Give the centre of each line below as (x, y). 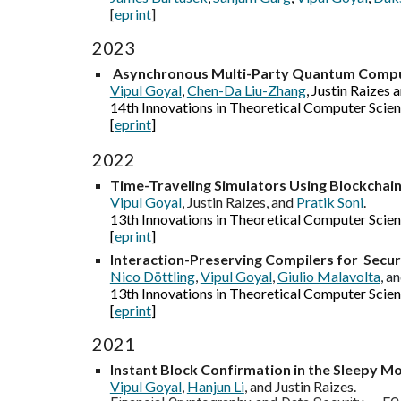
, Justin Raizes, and (239, 202)
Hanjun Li (215, 386)
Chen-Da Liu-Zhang (246, 90)
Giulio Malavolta (328, 276)
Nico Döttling (152, 276)
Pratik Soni (329, 202)
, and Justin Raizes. (300, 386)
